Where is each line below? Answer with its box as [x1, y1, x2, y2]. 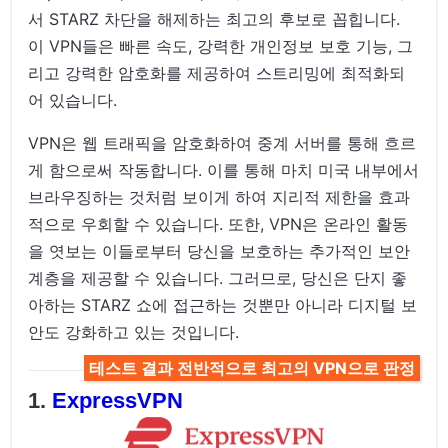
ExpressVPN [52, 387, 184, 413]
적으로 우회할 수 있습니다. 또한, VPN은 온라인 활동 [28, 213, 409, 234]
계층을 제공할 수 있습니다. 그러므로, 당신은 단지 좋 [28, 267, 408, 288]
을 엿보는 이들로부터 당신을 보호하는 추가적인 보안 [28, 240, 411, 261]
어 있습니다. [28, 89, 118, 110]
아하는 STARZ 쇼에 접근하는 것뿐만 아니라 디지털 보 [28, 294, 418, 315]
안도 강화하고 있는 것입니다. [28, 321, 240, 342]
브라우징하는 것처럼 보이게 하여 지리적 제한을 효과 [28, 186, 411, 207]
